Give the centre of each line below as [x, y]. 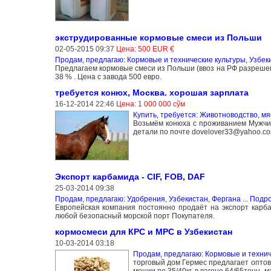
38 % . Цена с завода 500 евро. [108, 77]
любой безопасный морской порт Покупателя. [135, 216]
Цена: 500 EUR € [145, 49]
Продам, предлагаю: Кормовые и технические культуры [150, 60]
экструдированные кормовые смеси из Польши [158, 37]
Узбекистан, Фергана [204, 199]
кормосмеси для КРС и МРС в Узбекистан [143, 231]
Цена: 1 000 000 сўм [150, 104]
